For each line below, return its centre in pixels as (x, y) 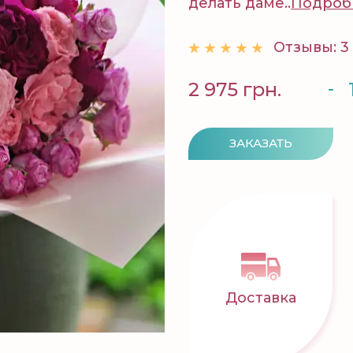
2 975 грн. (235, 89)
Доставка (260, 298)
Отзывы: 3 (311, 47)
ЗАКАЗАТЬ (261, 143)
